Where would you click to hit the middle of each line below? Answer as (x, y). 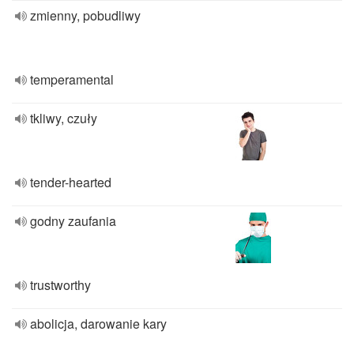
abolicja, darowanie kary (98, 324)
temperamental (72, 79)
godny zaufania (73, 221)
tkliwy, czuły (64, 118)
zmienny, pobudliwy (85, 15)
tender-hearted (71, 182)
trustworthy (60, 285)
